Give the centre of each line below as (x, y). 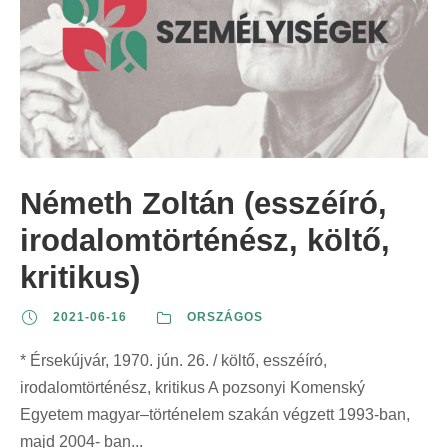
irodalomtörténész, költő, (205, 241)
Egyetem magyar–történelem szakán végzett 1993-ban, (215, 415)
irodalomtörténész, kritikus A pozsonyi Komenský (192, 388)
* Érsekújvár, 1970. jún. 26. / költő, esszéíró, (173, 361)
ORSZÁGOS (225, 317)
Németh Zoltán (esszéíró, (203, 204)
